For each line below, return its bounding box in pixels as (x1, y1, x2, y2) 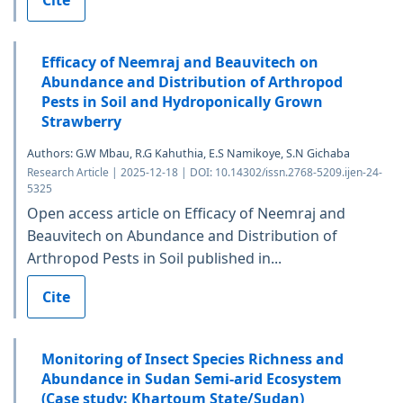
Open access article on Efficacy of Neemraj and (27, 202, 345, 223)
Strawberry (41, 111, 121, 131)
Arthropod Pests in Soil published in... (27, 247, 282, 268)
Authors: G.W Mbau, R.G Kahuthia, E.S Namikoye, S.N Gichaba (27, 145, 350, 161)
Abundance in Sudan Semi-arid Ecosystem (41, 368, 342, 389)
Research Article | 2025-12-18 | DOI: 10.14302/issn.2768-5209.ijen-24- (27, 164, 382, 180)
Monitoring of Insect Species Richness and (41, 348, 344, 369)
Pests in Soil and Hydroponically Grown (41, 91, 323, 112)
